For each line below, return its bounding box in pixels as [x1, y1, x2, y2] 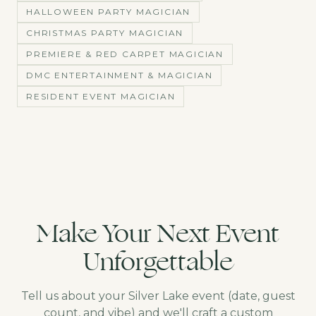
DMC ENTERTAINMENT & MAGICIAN [26, 70, 213, 80]
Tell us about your [20, 289, 128, 303]
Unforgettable [83, 243, 233, 281]
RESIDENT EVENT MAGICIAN [26, 91, 176, 102]
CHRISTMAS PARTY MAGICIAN [26, 28, 184, 38]
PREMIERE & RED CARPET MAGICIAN [26, 49, 224, 59]
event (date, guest [188, 289, 296, 303]
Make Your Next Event [37, 214, 279, 253]
